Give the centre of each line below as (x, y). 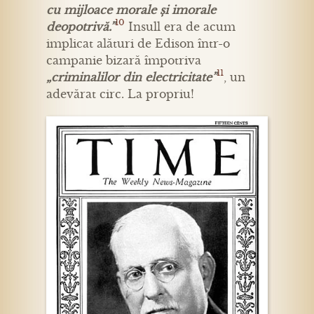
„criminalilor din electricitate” (131, 77)
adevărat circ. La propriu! (120, 94)
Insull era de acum (180, 27)
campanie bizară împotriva (124, 61)
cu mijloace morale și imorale (131, 10)
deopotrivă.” (81, 27)
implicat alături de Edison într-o (138, 44)
